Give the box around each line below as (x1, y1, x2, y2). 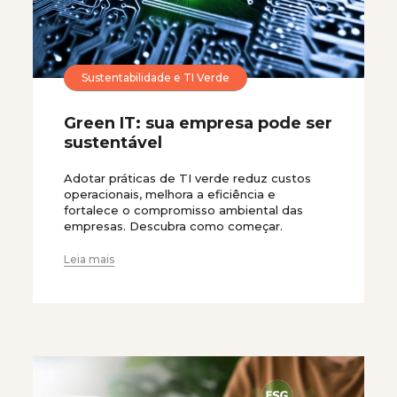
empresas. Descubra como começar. (64, 219, 283, 234)
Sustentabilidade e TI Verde (82, 70, 230, 84)
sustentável (64, 133, 162, 153)
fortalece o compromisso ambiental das (64, 203, 303, 218)
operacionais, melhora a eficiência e (64, 187, 276, 202)
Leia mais (64, 253, 114, 267)
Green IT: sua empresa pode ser (64, 113, 332, 134)
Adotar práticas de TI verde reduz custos (64, 171, 311, 186)
